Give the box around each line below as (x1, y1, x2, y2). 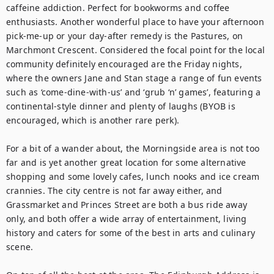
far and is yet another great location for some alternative (6, 157, 246, 168)
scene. (6, 241, 34, 253)
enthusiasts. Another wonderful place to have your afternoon (6, 16, 264, 28)
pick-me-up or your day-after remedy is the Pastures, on (6, 30, 243, 42)
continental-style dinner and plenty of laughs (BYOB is (6, 100, 235, 112)
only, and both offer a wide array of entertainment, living (6, 213, 247, 224)
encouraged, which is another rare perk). (6, 114, 182, 126)
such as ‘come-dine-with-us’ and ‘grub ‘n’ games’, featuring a (6, 86, 261, 98)
